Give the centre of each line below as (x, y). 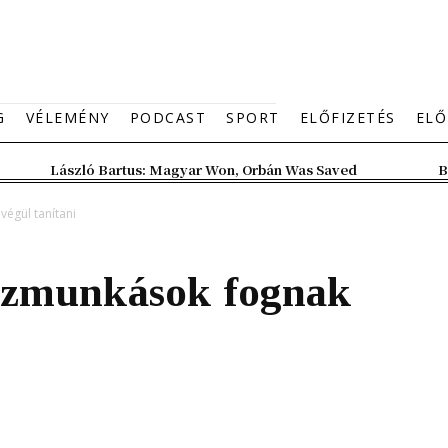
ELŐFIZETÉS (347, 117)
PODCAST (167, 117)
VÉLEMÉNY (67, 117)
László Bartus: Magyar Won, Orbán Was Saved (203, 169)
